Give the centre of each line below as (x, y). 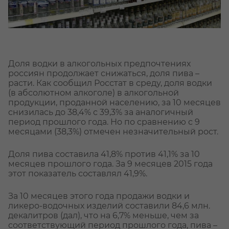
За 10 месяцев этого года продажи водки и (99, 196)
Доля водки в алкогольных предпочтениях (99, 64)
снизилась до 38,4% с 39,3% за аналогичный (101, 112)
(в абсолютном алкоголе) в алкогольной (94, 93)
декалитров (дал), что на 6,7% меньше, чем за (104, 216)
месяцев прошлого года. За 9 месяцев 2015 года (110, 164)
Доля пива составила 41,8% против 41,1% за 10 (104, 154)
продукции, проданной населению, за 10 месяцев (114, 103)
